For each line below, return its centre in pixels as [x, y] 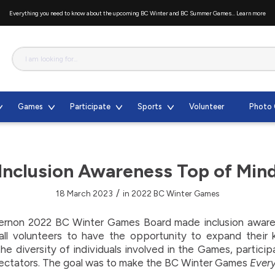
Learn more [251, 13]
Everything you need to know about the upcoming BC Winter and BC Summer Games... [123, 13]
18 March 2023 [84, 193]
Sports [149, 107]
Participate [90, 107]
